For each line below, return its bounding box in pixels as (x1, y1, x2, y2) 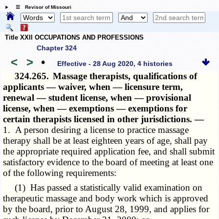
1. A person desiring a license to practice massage (3, 125, 189, 135)
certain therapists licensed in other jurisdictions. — (3, 114, 204, 125)
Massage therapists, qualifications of (53, 71, 197, 82)
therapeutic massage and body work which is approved (3, 193, 209, 204)
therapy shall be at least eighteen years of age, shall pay (3, 135, 208, 146)
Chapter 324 (37, 44, 77, 52)
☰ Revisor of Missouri (10, 4, 71, 10)
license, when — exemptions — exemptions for (3, 103, 188, 114)
